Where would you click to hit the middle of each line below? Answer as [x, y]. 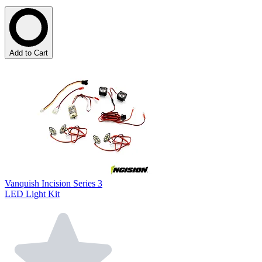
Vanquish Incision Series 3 [54, 183]
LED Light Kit [32, 194]
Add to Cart [29, 53]
